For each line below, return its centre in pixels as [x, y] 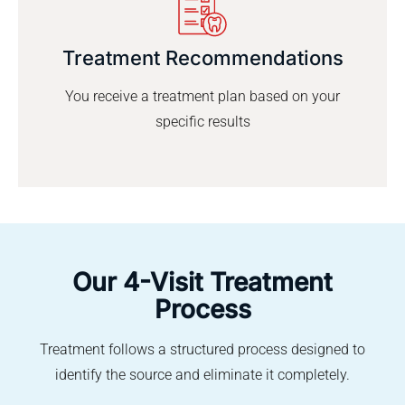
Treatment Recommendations [202, 58]
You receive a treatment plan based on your [202, 97]
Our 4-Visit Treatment [202, 283]
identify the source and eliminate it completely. [202, 375]
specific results [202, 122]
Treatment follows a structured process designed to [202, 350]
